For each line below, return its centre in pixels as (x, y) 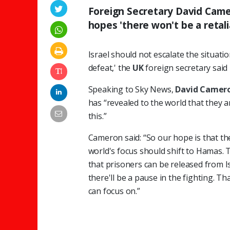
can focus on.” (114, 191)
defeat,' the (110, 68)
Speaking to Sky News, (132, 89)
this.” (97, 116)
